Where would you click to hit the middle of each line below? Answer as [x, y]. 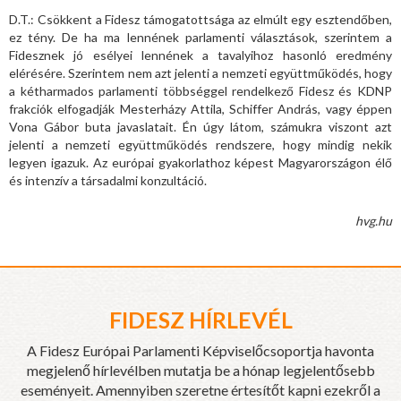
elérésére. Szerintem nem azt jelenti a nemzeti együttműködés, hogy [200, 73]
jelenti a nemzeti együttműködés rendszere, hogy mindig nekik [200, 144]
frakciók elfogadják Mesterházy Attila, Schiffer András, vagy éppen [200, 108]
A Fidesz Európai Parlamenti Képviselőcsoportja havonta [200, 350]
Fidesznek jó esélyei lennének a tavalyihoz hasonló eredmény [200, 55]
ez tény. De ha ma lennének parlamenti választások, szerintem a [200, 37]
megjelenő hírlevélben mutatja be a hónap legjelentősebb [200, 370]
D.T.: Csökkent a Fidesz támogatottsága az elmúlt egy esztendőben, [200, 19]
